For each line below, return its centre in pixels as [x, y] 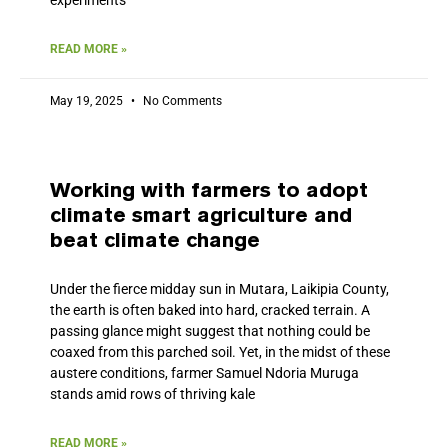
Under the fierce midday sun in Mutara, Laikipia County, [219, 288]
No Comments [181, 100]
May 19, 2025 [88, 100]
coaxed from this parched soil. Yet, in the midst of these [220, 351]
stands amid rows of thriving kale [152, 393]
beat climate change [155, 241]
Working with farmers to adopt [209, 191]
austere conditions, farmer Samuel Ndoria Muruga [204, 372]
